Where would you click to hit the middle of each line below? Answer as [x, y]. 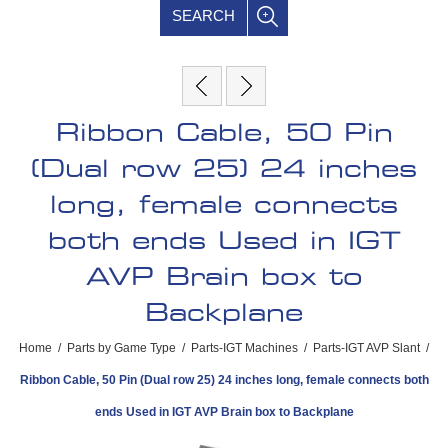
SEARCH [203, 15]
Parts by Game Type [121, 347]
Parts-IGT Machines [244, 347]
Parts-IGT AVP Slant [366, 347]
